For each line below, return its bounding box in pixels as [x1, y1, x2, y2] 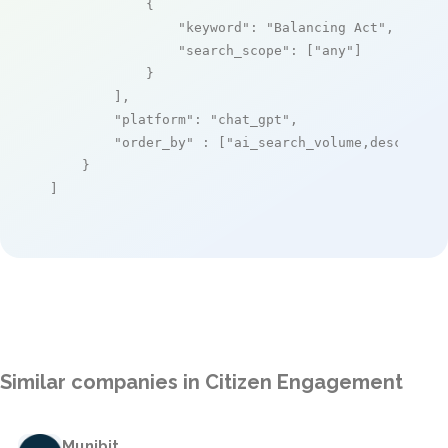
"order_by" [114, 134, 194, 150]
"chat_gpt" [210, 111, 290, 127]
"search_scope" [178, 42, 290, 58]
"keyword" [178, 19, 250, 35]
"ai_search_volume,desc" [226, 134, 410, 150]
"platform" [114, 111, 194, 127]
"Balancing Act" [266, 19, 386, 35]
